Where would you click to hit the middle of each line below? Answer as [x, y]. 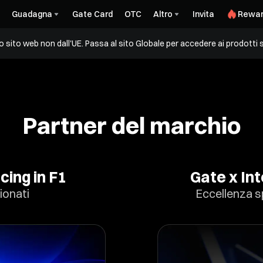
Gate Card [92, 14]
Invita [203, 14]
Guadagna [32, 14]
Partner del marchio [131, 125]
